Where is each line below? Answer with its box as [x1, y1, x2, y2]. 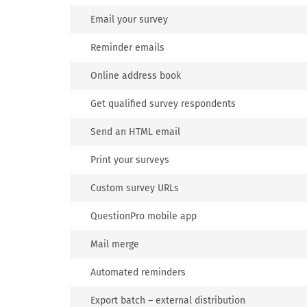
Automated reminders [90, 267, 186, 278]
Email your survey [90, 14, 168, 25]
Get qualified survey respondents [90, 98, 236, 110]
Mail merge [90, 238, 139, 250]
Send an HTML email [90, 126, 180, 138]
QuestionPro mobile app [90, 210, 197, 222]
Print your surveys [90, 154, 169, 166]
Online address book [90, 70, 181, 82]
